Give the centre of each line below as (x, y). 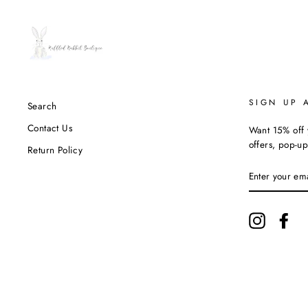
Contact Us (50, 128)
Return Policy (55, 150)
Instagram (286, 219)
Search (42, 106)
